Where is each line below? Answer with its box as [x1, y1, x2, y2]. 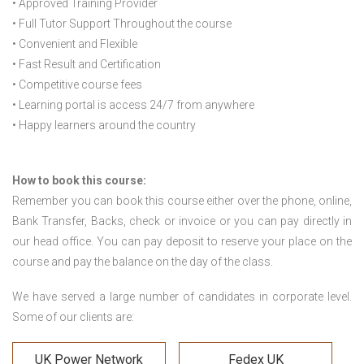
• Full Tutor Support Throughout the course [12, 17, 232, 30]
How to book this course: [12, 174, 146, 187]
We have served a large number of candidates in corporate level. [12, 290, 352, 303]
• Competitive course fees [12, 78, 142, 91]
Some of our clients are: [12, 310, 134, 323]
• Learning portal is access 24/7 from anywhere [12, 98, 254, 111]
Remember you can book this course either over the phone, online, [12, 194, 352, 207]
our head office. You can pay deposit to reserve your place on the [12, 235, 352, 248]
